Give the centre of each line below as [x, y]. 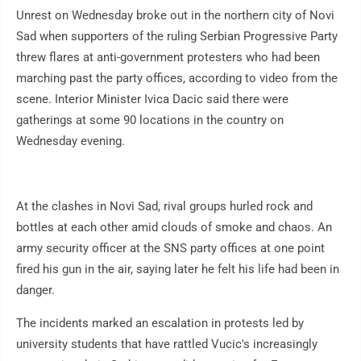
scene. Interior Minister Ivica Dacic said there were [152, 100]
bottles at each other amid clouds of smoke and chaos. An [174, 228]
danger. [35, 290]
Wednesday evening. [71, 141]
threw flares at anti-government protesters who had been [168, 58]
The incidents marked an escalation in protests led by [160, 324]
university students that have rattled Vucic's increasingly [167, 344]
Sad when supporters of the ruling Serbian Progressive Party [177, 37]
